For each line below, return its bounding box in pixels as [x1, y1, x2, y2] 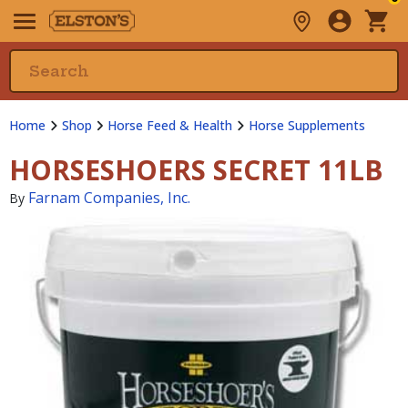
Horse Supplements [248, 117, 365, 134]
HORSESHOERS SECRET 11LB [9, 151, 383, 189]
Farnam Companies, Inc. [28, 188, 190, 208]
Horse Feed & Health [107, 117, 232, 134]
